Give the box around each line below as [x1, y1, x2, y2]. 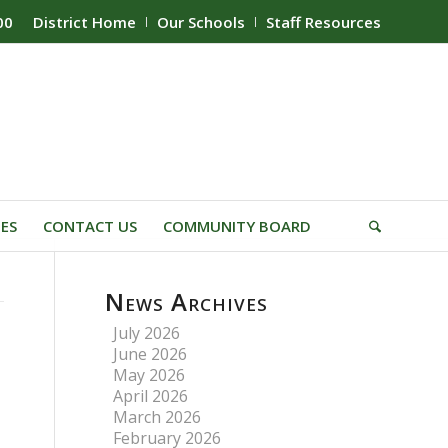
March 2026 [113, 406, 202, 428]
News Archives [105, 285, 269, 318]
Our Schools [157, 12, 245, 32]
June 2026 [113, 343, 188, 365]
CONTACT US [43, 216, 137, 236]
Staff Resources [266, 12, 381, 32]
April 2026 [113, 385, 189, 407]
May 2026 [113, 364, 186, 386]
